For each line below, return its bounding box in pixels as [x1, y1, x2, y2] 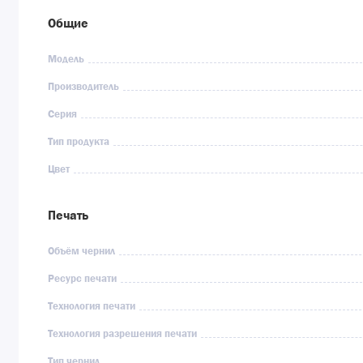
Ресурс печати [48, 271, 117, 288]
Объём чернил [48, 244, 116, 260]
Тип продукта [48, 135, 110, 151]
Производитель [48, 79, 120, 96]
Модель [48, 52, 85, 68]
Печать [48, 205, 89, 225]
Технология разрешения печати [48, 327, 198, 343]
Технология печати [48, 299, 136, 315]
